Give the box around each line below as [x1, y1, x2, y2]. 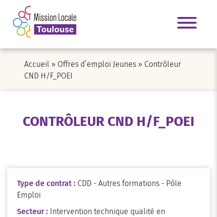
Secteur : [17, 207, 50, 216]
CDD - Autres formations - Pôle [77, 179, 182, 188]
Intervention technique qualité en [50, 207, 165, 216]
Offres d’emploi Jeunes [58, 60, 136, 69]
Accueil [24, 60, 49, 69]
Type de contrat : [17, 179, 77, 188]
